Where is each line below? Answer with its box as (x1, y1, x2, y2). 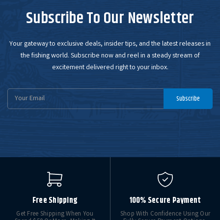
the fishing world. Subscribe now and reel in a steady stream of (20, 51, 200, 61)
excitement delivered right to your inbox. (52, 63, 168, 73)
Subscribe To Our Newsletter (26, 6, 194, 30)
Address (7, 99, 31, 109)
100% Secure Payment (129, 194, 201, 207)
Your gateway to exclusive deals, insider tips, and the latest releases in (9, 39, 211, 49)
